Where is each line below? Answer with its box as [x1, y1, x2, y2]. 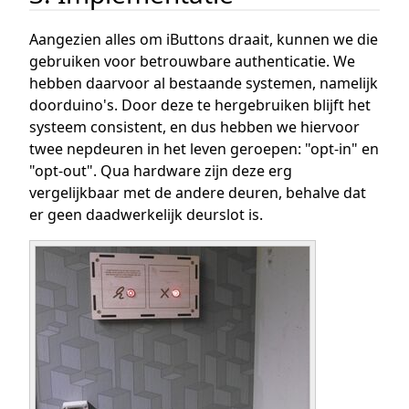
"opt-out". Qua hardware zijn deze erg [29, 161, 292, 182]
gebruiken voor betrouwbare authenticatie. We [29, 51, 355, 72]
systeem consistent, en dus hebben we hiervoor [29, 117, 360, 138]
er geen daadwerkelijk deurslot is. [29, 204, 263, 225]
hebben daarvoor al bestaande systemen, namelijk [29, 73, 378, 94]
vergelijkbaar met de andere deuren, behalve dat [29, 183, 366, 204]
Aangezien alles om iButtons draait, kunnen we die [29, 29, 378, 50]
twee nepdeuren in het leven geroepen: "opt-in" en [29, 139, 379, 160]
